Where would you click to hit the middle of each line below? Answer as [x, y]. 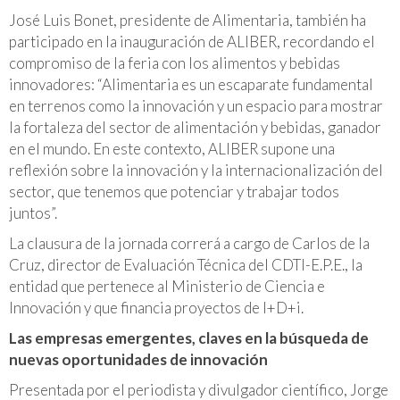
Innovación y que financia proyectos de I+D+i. [156, 307]
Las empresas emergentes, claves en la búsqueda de [189, 337]
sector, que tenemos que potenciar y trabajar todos [174, 191]
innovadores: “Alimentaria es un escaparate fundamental [191, 84]
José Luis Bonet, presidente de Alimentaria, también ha [187, 20]
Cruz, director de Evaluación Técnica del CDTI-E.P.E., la [186, 264]
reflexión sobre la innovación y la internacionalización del [196, 170]
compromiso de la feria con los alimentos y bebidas [175, 62]
